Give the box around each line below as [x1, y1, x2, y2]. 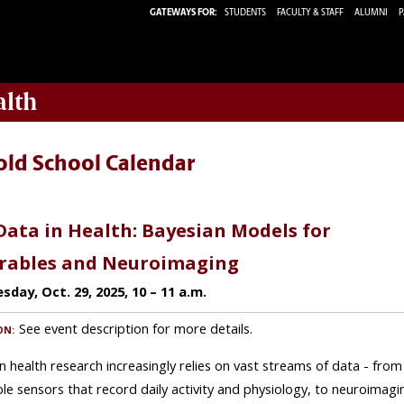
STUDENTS [225, 7, 268, 18]
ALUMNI [354, 7, 388, 18]
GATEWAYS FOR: [150, 7, 217, 18]
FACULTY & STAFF [277, 7, 344, 18]
